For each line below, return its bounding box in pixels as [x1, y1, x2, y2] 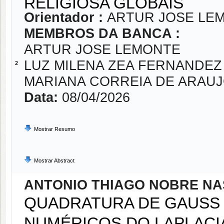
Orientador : [24, 10, 107, 25]
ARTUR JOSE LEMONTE [24, 42, 180, 57]
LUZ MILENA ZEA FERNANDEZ [24, 58, 222, 73]
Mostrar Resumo [34, 126, 75, 132]
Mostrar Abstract [34, 157, 74, 163]
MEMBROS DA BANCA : [24, 26, 180, 41]
